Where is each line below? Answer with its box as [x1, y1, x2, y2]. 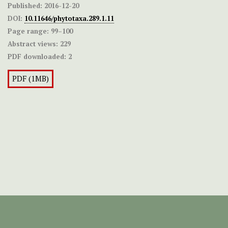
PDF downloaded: [8, 52, 66, 62]
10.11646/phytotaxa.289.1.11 [24, 14, 114, 23]
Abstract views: [8, 39, 58, 49]
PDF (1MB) [12, 74, 49, 84]
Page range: [8, 26, 49, 36]
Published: [8, 1, 42, 11]
